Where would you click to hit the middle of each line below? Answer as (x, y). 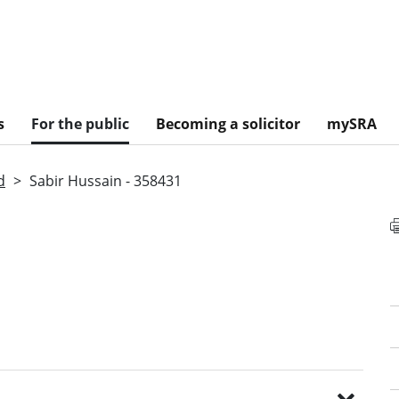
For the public (80, 123)
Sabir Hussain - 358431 (106, 180)
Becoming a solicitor (228, 123)
